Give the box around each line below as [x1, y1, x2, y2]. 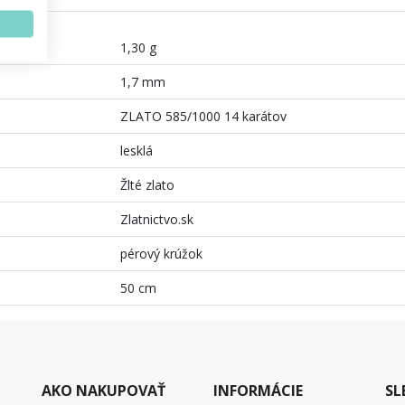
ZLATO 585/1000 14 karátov [120, 107, 287, 125]
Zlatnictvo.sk [120, 210, 193, 228]
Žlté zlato [120, 175, 174, 193]
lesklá [120, 141, 153, 159]
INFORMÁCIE [212, 380, 303, 400]
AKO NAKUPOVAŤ [41, 380, 165, 400]
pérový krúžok [120, 244, 202, 262]
